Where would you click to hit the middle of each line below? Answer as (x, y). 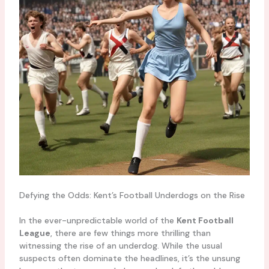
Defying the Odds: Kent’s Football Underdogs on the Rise (132, 195)
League (35, 233)
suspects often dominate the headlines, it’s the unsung (129, 258)
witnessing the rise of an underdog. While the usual (120, 245)
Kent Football (205, 220)
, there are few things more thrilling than (130, 233)
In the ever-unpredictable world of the (98, 220)
